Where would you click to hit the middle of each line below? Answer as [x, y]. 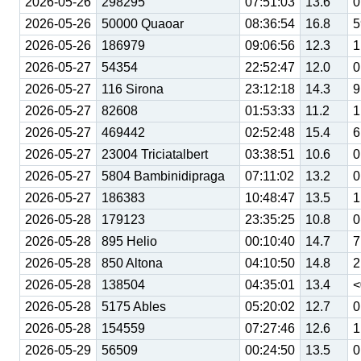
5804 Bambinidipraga [163, 176]
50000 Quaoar [143, 24]
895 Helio [129, 242]
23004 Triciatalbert [155, 155]
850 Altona [132, 263]
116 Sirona [133, 89]
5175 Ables [134, 307]
